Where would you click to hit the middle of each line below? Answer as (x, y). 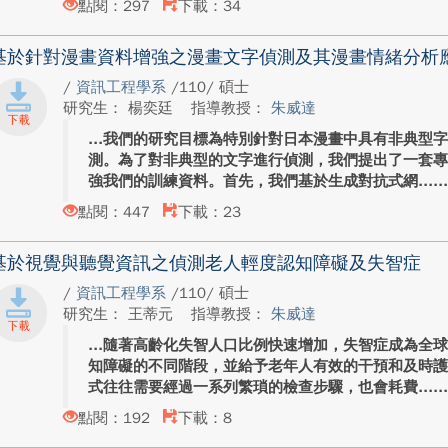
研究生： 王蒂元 (121, 314)
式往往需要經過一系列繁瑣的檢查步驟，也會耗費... (261, 387)
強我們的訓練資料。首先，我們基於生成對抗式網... (261, 181)
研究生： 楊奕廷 (121, 108)
